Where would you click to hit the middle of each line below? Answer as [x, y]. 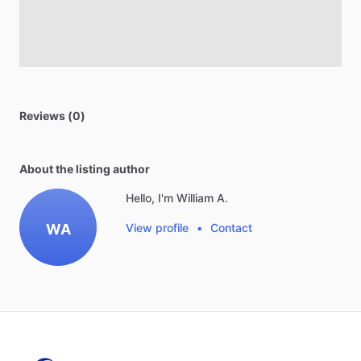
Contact [231, 228]
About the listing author [85, 169]
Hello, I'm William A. [177, 198]
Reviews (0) [52, 116]
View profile [157, 228]
